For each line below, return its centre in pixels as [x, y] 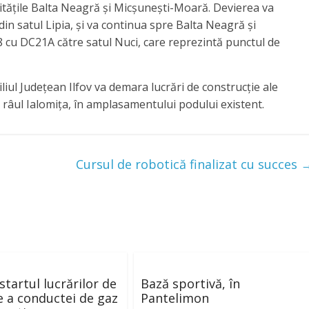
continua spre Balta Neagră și [179, 24]
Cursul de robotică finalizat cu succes [188, 164]
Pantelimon [175, 298]
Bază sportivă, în [190, 283]
